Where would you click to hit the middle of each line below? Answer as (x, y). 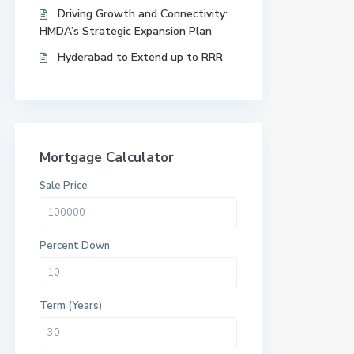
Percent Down (75, 246)
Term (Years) (71, 306)
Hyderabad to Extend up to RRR (140, 57)
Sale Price (64, 186)
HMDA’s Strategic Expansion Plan (126, 31)
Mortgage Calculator (107, 158)
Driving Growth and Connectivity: (143, 14)
